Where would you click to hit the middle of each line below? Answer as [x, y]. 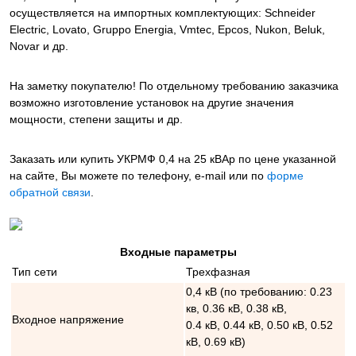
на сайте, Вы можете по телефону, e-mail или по [138, 176]
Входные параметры [178, 252]
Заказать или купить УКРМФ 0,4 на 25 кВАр [124, 159]
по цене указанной [287, 159]
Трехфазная [218, 272]
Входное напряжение [68, 320]
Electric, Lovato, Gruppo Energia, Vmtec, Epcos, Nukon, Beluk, [167, 30]
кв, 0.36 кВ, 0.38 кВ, [236, 309]
